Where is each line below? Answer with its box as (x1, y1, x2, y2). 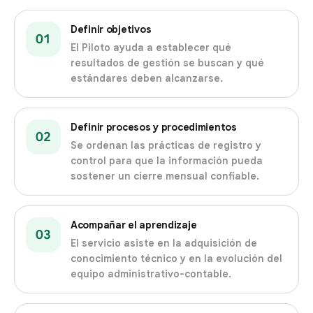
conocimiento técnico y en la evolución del (71, 252, 282, 265)
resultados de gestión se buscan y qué (71, 57, 264, 70)
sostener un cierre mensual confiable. (71, 170, 259, 183)
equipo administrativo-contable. (71, 268, 231, 281)
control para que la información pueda (71, 154, 263, 168)
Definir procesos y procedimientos (71, 121, 237, 134)
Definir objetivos (71, 23, 152, 36)
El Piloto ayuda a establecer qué (71, 41, 231, 54)
